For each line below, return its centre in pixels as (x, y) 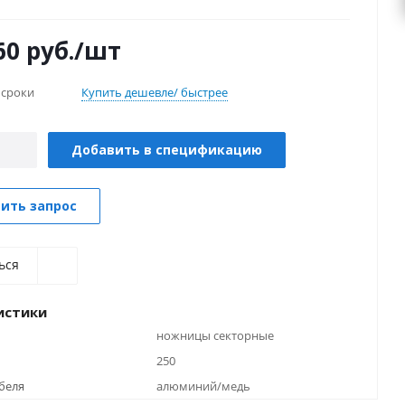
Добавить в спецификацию (167, 150)
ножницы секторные (215, 335)
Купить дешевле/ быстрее (155, 92)
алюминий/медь (203, 386)
